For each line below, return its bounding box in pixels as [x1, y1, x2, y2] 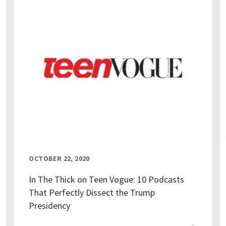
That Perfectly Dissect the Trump [29, 187, 155, 199]
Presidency [29, 200, 71, 212]
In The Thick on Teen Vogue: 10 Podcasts [29, 174, 185, 186]
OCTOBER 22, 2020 [29, 154, 90, 163]
